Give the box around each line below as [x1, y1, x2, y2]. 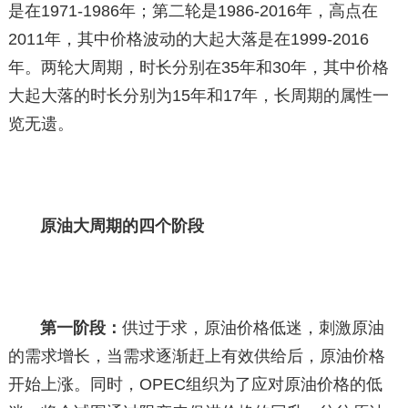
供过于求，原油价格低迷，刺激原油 [122, 319, 385, 337]
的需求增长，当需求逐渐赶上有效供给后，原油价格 [7, 347, 385, 365]
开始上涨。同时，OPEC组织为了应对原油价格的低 [7, 375, 382, 393]
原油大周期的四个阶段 [40, 217, 205, 235]
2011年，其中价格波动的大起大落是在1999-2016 [7, 30, 369, 48]
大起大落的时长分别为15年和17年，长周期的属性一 [7, 87, 389, 105]
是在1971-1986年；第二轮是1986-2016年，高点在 [7, 2, 378, 20]
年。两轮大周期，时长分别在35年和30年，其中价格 [7, 58, 389, 76]
